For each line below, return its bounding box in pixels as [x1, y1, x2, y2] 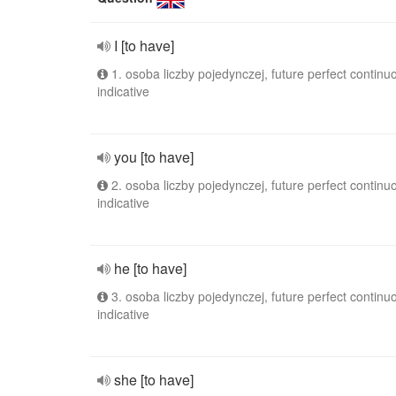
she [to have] [114, 369, 194, 390]
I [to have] [114, 35, 174, 56]
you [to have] [114, 147, 194, 167]
